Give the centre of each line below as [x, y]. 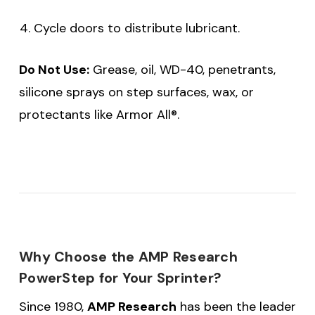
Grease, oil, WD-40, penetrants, [182, 69]
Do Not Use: [54, 69]
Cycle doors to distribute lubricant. [136, 28]
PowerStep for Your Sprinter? [120, 277]
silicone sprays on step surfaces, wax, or [136, 92]
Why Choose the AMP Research [128, 256]
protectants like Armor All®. [99, 114]
